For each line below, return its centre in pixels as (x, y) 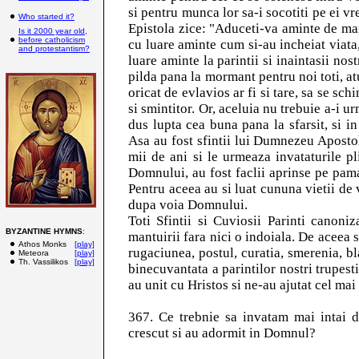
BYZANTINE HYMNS (44, 231)
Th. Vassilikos (43, 262)
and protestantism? (54, 48)
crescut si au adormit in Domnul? (222, 333)
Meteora (34, 253)
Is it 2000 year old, (53, 31)
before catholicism (52, 40)
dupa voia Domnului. (188, 205)
